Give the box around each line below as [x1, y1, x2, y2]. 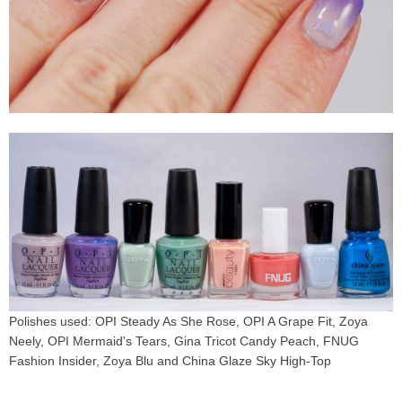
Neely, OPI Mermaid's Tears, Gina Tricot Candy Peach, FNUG [9, 333, 359, 348]
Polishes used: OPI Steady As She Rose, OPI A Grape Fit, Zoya [9, 313, 368, 328]
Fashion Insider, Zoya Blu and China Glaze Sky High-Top [9, 353, 331, 368]
